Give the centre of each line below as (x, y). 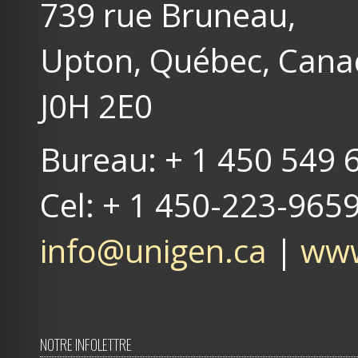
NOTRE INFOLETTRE (86, 344)
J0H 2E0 (96, 106)
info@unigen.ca (153, 251)
